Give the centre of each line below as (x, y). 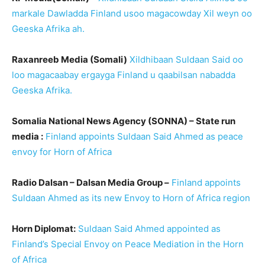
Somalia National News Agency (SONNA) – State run (124, 121)
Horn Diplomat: (44, 228)
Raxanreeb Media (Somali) (70, 59)
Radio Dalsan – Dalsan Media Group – (91, 182)
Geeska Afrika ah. (48, 28)
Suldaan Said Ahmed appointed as (149, 228)
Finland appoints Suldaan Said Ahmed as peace (144, 136)
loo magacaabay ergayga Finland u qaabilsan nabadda (124, 75)
